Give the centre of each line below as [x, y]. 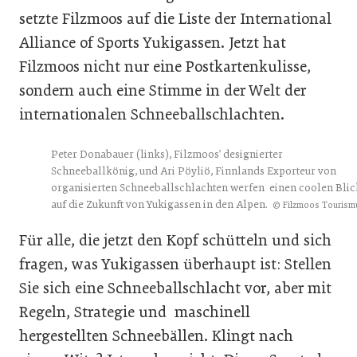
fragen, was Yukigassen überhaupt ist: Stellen [175, 264]
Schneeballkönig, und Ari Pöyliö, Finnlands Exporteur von [194, 171]
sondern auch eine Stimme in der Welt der [163, 90]
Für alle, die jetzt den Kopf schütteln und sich [175, 240]
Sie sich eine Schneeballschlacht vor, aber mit [175, 288]
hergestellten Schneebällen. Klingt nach [156, 336]
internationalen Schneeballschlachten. [152, 114]
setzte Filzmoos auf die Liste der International [175, 19]
